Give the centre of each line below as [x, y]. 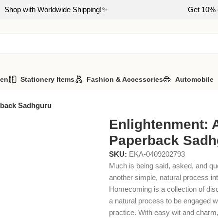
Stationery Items [47, 79]
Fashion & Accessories [125, 79]
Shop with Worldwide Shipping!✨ [56, 9]
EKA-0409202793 [157, 154]
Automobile [194, 79]
